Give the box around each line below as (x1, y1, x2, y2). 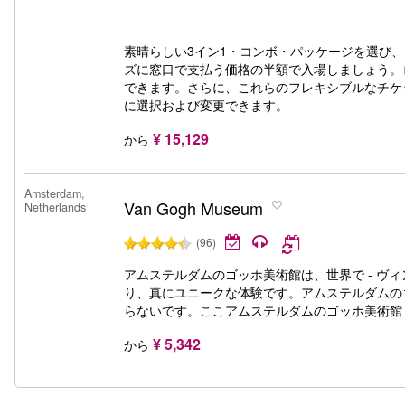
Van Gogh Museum (124, 196, 263, 220)
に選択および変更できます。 (124, 96, 288, 114)
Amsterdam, (24, 185, 85, 202)
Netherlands (24, 199, 86, 215)
